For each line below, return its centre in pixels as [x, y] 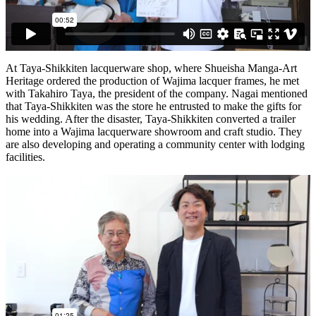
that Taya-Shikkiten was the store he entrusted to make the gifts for [153, 106]
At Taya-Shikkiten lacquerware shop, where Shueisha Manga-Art [151, 68]
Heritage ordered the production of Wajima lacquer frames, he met [152, 80]
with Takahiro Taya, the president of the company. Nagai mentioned [157, 93]
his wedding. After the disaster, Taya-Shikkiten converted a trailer [151, 119]
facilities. [25, 157]
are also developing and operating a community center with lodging [155, 144]
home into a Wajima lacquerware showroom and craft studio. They [154, 131]
